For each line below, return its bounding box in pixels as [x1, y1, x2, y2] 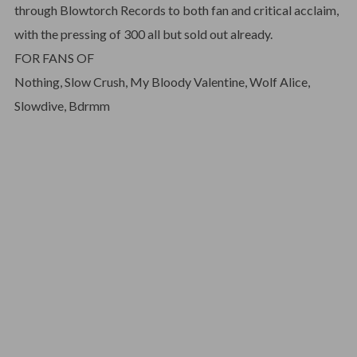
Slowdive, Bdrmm [14, 98, 110, 113]
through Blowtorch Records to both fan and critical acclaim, [14, 2, 339, 18]
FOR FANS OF [14, 50, 94, 65]
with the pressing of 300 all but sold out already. [14, 26, 273, 41]
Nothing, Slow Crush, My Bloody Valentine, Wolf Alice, [14, 74, 310, 89]
